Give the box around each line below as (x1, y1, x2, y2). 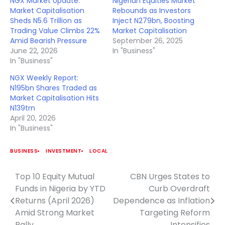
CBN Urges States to (130, 171, 210, 183)
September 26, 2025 (113, 36, 183, 46)
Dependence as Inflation (113, 195, 210, 207)
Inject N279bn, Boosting (113, 16, 194, 26)
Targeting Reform (140, 207, 210, 219)
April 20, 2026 (10, 113, 56, 124)
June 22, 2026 (10, 46, 58, 56)
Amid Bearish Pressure (10, 36, 87, 46)
